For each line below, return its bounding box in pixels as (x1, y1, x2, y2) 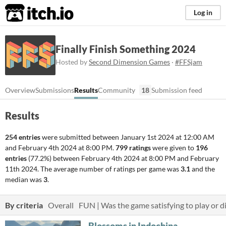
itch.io (5, 3, 49, 23)
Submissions (35, 86, 74, 94)
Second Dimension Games (89, 57, 170, 66)
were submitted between (40, 133, 121, 141)
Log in (194, 8, 212, 17)
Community (98, 86, 135, 94)
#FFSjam (175, 57, 202, 66)
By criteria (5, 200, 43, 210)
